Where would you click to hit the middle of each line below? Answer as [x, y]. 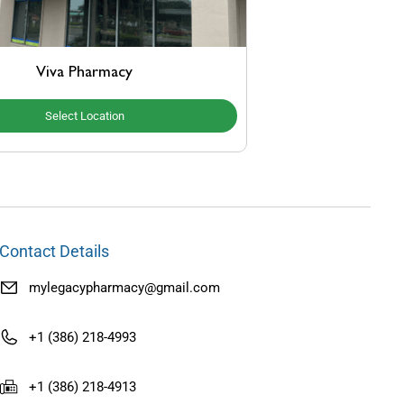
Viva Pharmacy [85, 73]
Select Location [84, 116]
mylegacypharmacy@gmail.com [124, 287]
